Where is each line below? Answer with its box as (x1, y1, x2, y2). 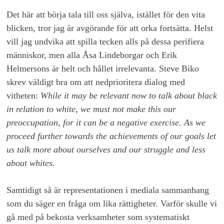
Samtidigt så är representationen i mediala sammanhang (6, 185, 209, 195)
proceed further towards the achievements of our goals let (6, 131, 216, 141)
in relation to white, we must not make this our (6, 104, 176, 114)
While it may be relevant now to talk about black (40, 90, 217, 101)
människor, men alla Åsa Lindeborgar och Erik (6, 50, 177, 60)
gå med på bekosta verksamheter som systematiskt (6, 212, 190, 222)
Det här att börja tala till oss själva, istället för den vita (6, 9, 205, 20)
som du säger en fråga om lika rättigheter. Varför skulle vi (6, 198, 217, 209)
